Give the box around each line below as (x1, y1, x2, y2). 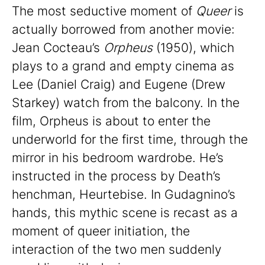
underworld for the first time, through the (12, 132, 248, 147)
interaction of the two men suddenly (12, 242, 221, 257)
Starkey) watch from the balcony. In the (12, 95, 240, 111)
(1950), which (153, 40, 234, 56)
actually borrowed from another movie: (12, 22, 235, 37)
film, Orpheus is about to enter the (12, 114, 211, 129)
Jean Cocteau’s (12, 40, 104, 56)
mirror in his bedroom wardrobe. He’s (12, 150, 224, 166)
